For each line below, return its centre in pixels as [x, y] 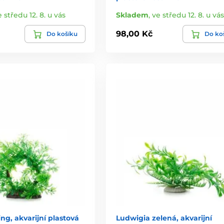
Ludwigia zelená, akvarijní [164, 218]
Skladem [132, 15]
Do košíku [62, 33]
